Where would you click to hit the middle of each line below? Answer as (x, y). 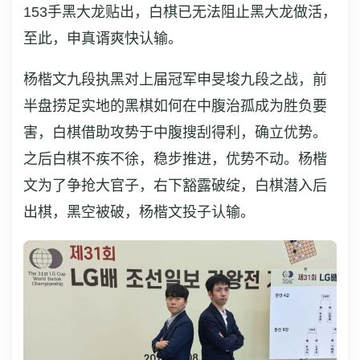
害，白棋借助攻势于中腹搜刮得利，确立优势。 (175, 133)
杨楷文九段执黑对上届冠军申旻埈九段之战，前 (175, 80)
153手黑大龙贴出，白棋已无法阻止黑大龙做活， (180, 12)
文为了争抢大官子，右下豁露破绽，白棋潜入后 (175, 186)
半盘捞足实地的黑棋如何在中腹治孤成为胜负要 (175, 106)
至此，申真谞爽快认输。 (103, 39)
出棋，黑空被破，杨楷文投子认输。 (139, 213)
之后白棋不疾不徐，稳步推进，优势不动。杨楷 (175, 160)
